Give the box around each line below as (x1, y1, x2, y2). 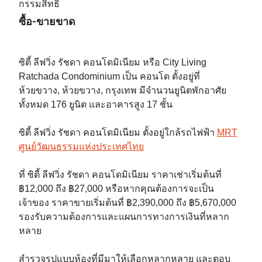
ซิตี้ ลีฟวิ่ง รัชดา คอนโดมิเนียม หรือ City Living (19, 57, 206, 68)
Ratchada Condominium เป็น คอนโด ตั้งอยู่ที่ (19, 71, 200, 82)
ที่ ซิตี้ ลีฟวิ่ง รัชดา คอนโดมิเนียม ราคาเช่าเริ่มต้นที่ (19, 169, 222, 181)
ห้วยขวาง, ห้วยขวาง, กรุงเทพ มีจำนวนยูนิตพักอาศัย (19, 85, 226, 96)
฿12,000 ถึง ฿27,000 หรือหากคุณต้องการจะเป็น (19, 183, 214, 195)
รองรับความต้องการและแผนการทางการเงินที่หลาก (19, 211, 229, 223)
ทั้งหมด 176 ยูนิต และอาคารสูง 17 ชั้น (19, 99, 173, 111)
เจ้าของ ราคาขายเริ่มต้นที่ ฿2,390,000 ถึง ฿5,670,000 (19, 197, 236, 209)
